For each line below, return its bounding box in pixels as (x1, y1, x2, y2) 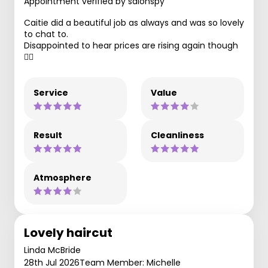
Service (33, 86, 68, 99)
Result (33, 129, 62, 141)
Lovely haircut (24, 224, 112, 241)
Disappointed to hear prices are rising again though (24, 39, 238, 51)
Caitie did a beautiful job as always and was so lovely (24, 16, 244, 29)
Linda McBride (24, 243, 81, 256)
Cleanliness (151, 129, 204, 141)
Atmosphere (33, 171, 92, 184)
